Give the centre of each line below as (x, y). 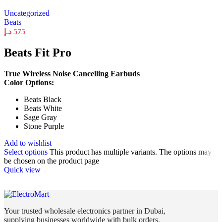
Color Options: (29, 83)
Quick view (22, 170)
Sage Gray (40, 117)
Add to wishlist (28, 143)
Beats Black (43, 100)
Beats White (43, 109)
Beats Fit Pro (38, 53)
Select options (26, 152)
